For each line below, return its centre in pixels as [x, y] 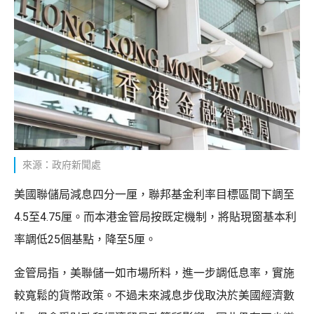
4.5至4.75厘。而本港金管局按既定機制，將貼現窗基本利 [155, 217]
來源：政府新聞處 [62, 165]
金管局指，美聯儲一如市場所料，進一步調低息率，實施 [154, 273]
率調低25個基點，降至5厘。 [85, 240]
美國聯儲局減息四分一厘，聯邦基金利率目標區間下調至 [154, 195]
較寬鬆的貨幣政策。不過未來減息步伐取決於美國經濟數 [154, 296]
